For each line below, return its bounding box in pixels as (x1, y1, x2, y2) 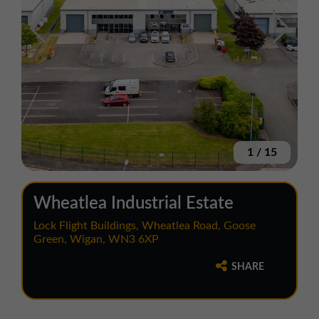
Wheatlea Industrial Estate (33, 195, 234, 213)
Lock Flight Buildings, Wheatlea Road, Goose (33, 220, 256, 232)
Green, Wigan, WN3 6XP (33, 234, 159, 246)
